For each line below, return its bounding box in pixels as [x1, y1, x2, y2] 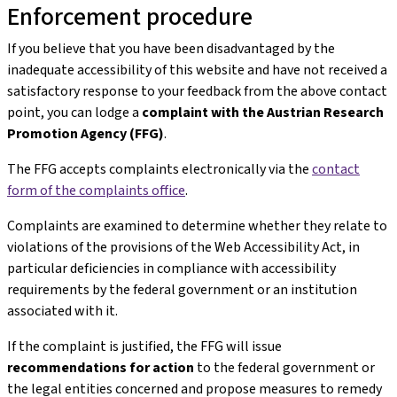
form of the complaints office [7, 181, 185, 199]
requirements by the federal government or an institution [7, 280, 357, 299]
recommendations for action [7, 358, 194, 377]
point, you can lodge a [7, 103, 142, 121]
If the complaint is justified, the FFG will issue [7, 337, 282, 355]
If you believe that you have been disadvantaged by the [7, 39, 335, 58]
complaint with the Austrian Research [142, 103, 384, 121]
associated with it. [7, 301, 118, 320]
